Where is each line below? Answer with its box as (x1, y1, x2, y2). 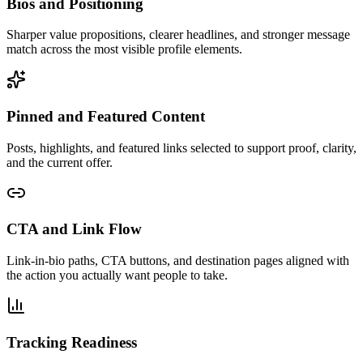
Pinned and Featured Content (6, 108, 205, 126)
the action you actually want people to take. (6, 268, 228, 283)
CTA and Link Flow (6, 220, 142, 238)
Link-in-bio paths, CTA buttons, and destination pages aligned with (6, 254, 349, 268)
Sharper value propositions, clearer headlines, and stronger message (6, 28, 350, 42)
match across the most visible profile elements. (6, 42, 242, 57)
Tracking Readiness (6, 333, 137, 351)
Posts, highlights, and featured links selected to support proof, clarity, (6, 140, 357, 155)
